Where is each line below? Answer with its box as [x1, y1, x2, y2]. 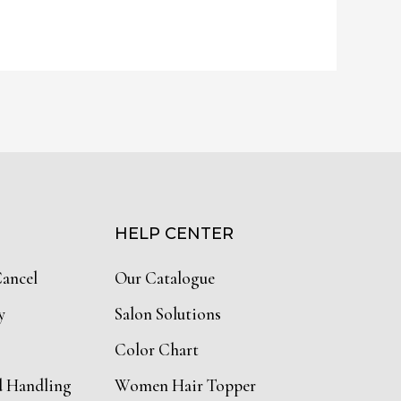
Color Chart [115, 339, 199, 361]
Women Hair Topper [115, 375, 256, 397]
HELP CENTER [115, 224, 234, 244]
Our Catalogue [115, 268, 215, 289]
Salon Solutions [115, 303, 221, 325]
